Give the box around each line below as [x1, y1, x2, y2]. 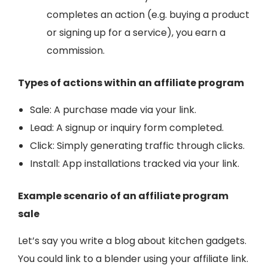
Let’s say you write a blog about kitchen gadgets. [18, 233, 246, 248]
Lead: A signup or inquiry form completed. [30, 120, 224, 135]
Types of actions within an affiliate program [18, 75, 246, 90]
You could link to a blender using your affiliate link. [18, 251, 248, 266]
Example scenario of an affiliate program [18, 188, 229, 203]
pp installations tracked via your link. [69, 156, 239, 170]
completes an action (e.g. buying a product [47, 7, 249, 22]
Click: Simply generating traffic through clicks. [30, 138, 245, 153]
